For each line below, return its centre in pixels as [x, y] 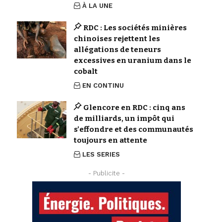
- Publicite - [106, 173]
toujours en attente [110, 140]
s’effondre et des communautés [133, 129]
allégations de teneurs [117, 49]
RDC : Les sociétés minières [135, 28]
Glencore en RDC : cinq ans [135, 107]
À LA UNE [98, 5]
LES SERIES [101, 154]
